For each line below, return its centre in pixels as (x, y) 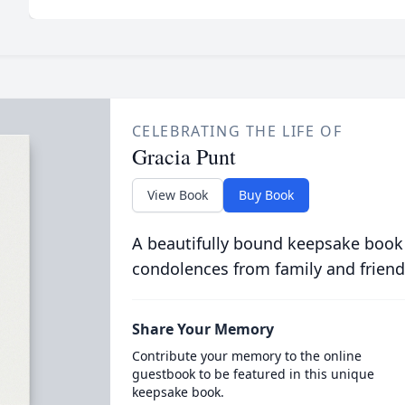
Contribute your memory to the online (246, 356)
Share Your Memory (202, 329)
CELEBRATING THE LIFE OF (237, 131)
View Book (177, 195)
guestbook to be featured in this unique (253, 374)
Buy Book (266, 195)
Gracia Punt (184, 156)
